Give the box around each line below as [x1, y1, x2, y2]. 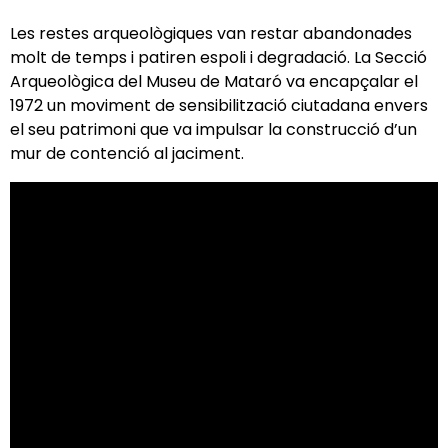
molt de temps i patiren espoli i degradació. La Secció [10, 45, 427, 69]
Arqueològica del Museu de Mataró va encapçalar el [10, 69, 418, 93]
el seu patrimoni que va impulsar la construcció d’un [10, 117, 417, 141]
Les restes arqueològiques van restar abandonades [10, 21, 412, 45]
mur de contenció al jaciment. [10, 141, 244, 165]
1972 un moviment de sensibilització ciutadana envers [10, 93, 428, 117]
